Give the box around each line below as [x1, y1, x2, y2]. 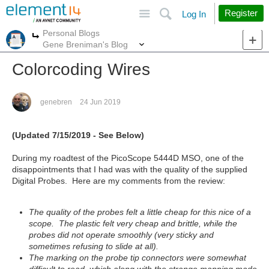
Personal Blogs [43, 28, 100, 38]
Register [225, 8, 258, 18]
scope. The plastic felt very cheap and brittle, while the [29, 219, 237, 228]
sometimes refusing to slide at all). [29, 241, 159, 251]
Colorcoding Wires [12, 60, 150, 79]
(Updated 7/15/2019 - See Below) [12, 130, 144, 140]
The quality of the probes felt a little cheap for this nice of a [29, 207, 251, 217]
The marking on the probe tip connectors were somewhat [29, 253, 246, 262]
